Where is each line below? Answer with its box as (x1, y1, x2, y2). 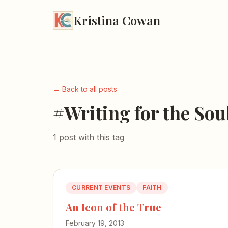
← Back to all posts (53, 84, 117, 93)
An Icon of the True (66, 200, 161, 214)
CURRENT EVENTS (72, 184, 131, 191)
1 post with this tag (53, 132, 124, 142)
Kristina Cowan (73, 12, 160, 28)
